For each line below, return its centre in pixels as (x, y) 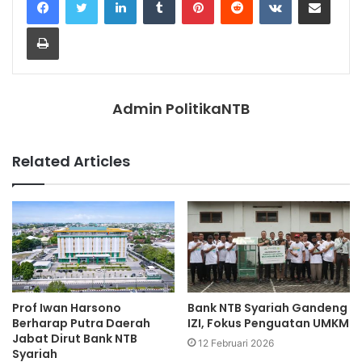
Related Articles (71, 161)
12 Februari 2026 (236, 343)
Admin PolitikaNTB (181, 108)
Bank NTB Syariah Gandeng (267, 308)
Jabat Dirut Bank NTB (75, 339)
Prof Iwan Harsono (67, 308)
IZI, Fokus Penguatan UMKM (268, 324)
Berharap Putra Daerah (81, 324)
